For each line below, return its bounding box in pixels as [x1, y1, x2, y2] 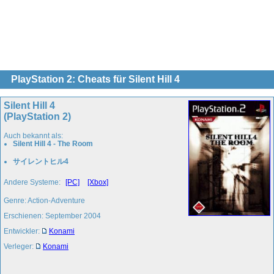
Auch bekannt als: [4, 131, 63, 140]
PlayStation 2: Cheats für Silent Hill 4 [11, 73, 180, 84]
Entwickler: [4, 226, 42, 235]
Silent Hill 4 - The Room [13, 139, 93, 148]
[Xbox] [87, 177, 108, 187]
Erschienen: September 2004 [4, 211, 101, 220]
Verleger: [4, 242, 35, 251]
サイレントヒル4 [13, 157, 68, 166]
